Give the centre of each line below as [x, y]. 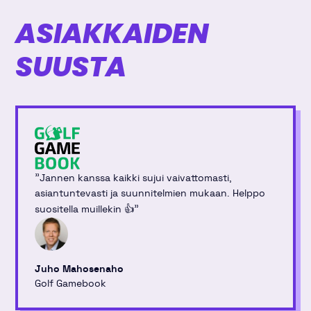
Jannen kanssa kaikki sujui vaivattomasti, [136, 178]
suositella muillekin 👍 [85, 209]
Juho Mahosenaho [79, 269]
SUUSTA [71, 67]
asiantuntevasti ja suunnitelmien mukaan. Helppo [150, 193]
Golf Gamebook [71, 284]
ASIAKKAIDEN [112, 34]
